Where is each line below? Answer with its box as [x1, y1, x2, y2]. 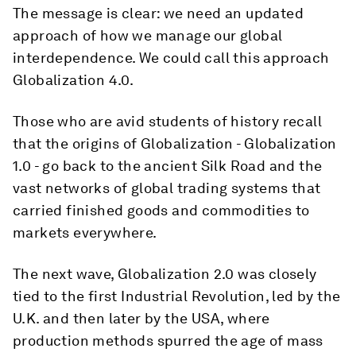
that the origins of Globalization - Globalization [13, 135, 337, 152]
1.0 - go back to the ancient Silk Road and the [13, 157, 323, 174]
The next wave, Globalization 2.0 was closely [13, 265, 317, 282]
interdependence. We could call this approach [13, 49, 330, 66]
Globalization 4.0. [13, 72, 134, 88]
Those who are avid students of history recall [13, 113, 322, 130]
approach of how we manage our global [13, 27, 283, 44]
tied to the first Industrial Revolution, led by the [13, 288, 341, 304]
